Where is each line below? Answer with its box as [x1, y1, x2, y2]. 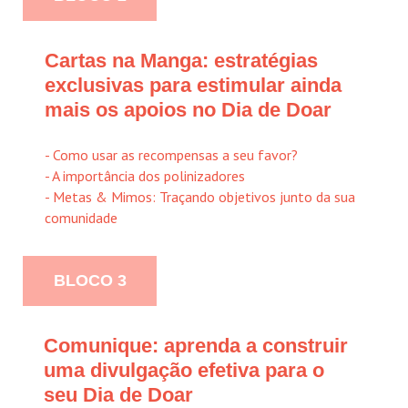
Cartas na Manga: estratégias [45, 48, 318, 72]
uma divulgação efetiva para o [43, 358, 324, 382]
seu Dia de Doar [43, 382, 193, 406]
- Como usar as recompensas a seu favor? [45, 145, 298, 164]
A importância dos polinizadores [52, 166, 245, 185]
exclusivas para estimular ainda [45, 73, 342, 97]
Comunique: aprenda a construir [43, 333, 348, 357]
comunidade [45, 208, 117, 227]
